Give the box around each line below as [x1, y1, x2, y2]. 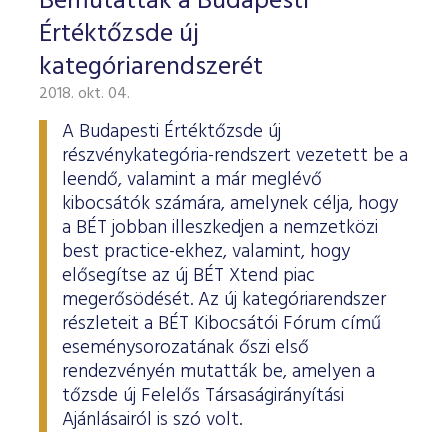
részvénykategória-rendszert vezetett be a [62, 141, 408, 171]
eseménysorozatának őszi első [62, 333, 309, 363]
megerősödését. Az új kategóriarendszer [62, 285, 386, 315]
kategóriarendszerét [39, 47, 263, 88]
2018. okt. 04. [39, 81, 130, 107]
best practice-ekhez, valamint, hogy [62, 237, 350, 267]
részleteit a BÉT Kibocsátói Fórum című [62, 309, 381, 339]
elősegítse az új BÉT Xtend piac [62, 261, 315, 291]
